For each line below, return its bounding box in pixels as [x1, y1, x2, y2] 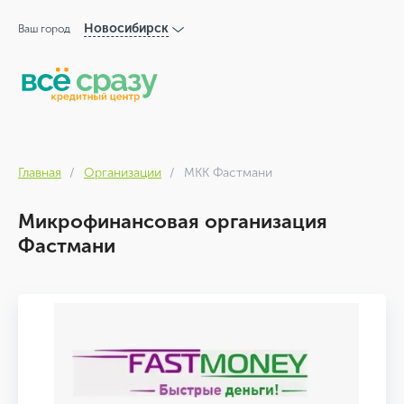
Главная [18, 165, 61, 180]
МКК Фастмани [184, 165, 272, 180]
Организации [84, 165, 161, 180]
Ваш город [18, 23, 70, 35]
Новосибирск [84, 21, 169, 36]
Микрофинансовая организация [18, 209, 327, 234]
